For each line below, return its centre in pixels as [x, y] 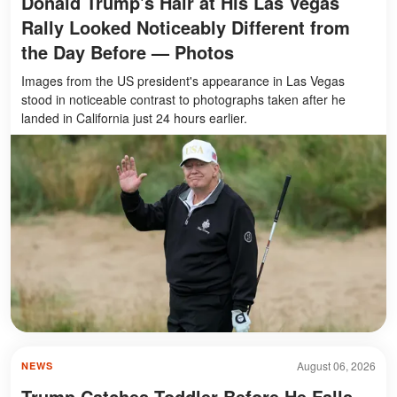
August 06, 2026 [336, 365]
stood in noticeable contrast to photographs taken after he [183, 100]
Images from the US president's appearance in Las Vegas [183, 81]
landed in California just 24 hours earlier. [134, 118]
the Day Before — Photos [128, 52]
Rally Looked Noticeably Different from [186, 27]
